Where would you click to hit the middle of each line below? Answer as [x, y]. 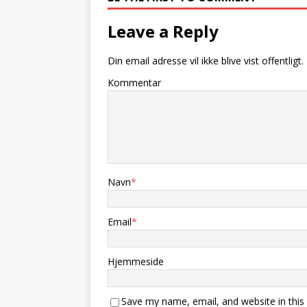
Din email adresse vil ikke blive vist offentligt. [206, 61]
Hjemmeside [136, 261]
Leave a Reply [163, 31]
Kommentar [134, 83]
